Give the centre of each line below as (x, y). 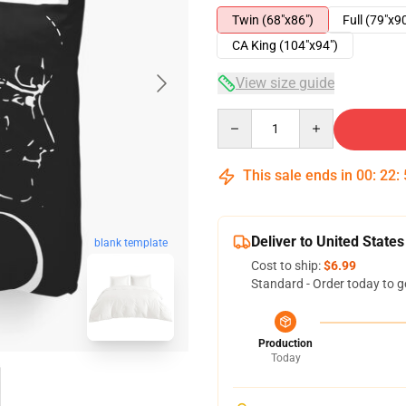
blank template (130, 243)
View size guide (285, 83)
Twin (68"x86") (273, 20)
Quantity (242, 117)
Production (285, 343)
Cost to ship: (287, 266)
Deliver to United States (328, 242)
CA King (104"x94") (285, 45)
